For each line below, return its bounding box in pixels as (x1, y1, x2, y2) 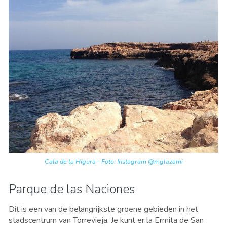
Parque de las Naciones (9, 181, 135, 198)
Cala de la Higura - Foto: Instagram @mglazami (44, 157, 183, 167)
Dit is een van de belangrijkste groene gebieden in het (9, 204, 198, 215)
